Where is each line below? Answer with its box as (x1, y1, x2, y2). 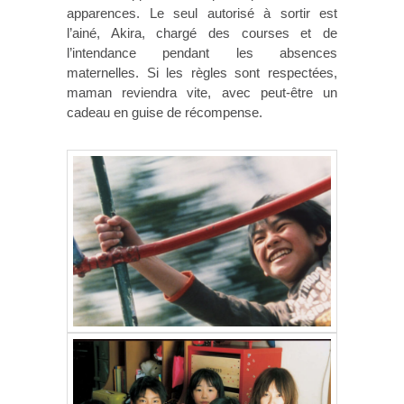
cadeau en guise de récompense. (67, 104, 266, 120)
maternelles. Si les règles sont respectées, (67, 64, 337, 80)
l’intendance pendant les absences (67, 44, 337, 60)
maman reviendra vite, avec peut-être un (67, 84, 337, 100)
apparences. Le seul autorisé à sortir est (67, 5, 337, 21)
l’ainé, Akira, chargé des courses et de (67, 24, 337, 41)
